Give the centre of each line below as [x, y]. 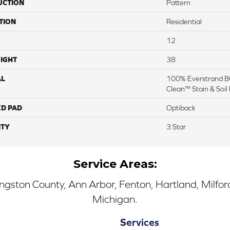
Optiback [181, 108]
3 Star [176, 127]
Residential [184, 21]
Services [140, 222]
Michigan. [115, 199]
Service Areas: [115, 164]
